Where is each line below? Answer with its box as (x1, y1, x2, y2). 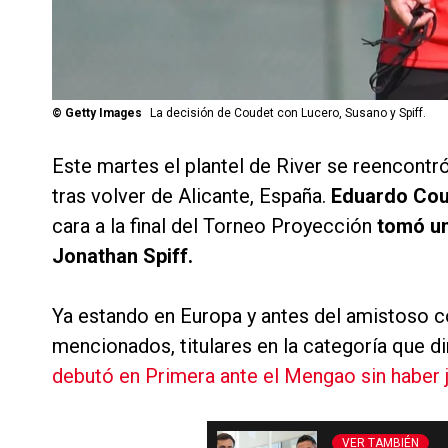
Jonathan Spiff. (52, 244, 193, 269)
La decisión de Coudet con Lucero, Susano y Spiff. (150, 106, 426, 121)
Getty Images (65, 106, 142, 121)
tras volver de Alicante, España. (52, 184, 331, 209)
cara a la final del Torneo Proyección (52, 214, 377, 239)
